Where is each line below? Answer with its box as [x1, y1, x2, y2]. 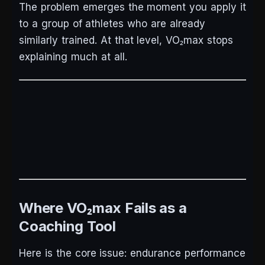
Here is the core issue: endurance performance [19, 247, 246, 260]
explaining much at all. [19, 51, 127, 63]
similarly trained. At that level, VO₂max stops [19, 34, 234, 47]
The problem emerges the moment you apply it [19, 1, 246, 14]
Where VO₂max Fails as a [19, 199, 187, 217]
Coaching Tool [19, 218, 116, 235]
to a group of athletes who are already [19, 18, 205, 30]
